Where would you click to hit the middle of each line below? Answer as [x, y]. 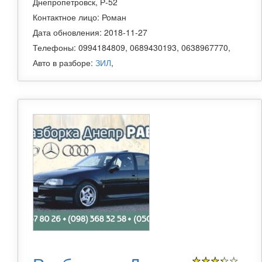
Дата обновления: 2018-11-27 [90, 32]
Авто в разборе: [64, 63]
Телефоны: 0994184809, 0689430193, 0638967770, [132, 48]
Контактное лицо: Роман [80, 17]
